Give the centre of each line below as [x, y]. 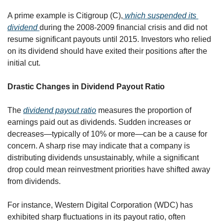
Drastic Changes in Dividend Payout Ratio [86, 86]
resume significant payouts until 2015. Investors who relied [109, 39]
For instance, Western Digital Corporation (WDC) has [100, 205]
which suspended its [160, 15]
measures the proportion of [144, 110]
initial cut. [24, 63]
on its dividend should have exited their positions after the [107, 51]
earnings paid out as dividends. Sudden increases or [99, 122]
